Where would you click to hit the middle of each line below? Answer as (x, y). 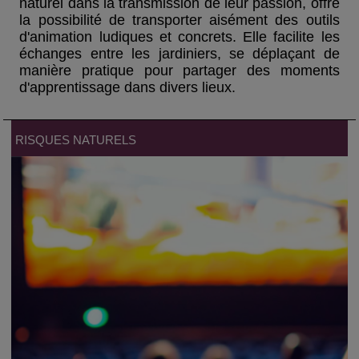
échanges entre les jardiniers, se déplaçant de (179, 54)
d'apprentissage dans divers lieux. (128, 88)
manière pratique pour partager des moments (179, 71)
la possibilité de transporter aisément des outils (179, 20)
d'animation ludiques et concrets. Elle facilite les (179, 37)
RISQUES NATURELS (76, 140)
